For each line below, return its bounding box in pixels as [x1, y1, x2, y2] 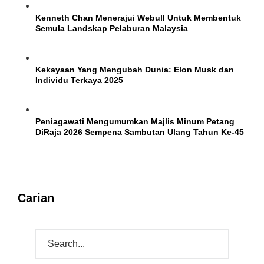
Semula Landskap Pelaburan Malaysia [35, 23, 188, 33]
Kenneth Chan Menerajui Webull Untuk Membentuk [35, 12, 241, 22]
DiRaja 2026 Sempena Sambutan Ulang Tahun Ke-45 [35, 127, 244, 137]
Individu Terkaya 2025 [35, 75, 123, 85]
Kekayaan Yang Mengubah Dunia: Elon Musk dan [35, 64, 234, 74]
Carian [18, 191, 54, 204]
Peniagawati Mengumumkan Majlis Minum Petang [35, 116, 235, 126]
